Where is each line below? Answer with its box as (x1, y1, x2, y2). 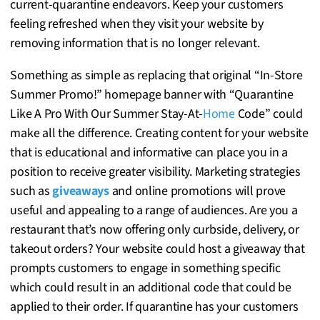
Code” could (234, 104, 303, 123)
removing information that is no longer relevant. (10, 34, 260, 52)
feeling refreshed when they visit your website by (10, 14, 264, 33)
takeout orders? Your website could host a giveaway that (10, 239, 305, 258)
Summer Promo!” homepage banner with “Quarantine (10, 85, 294, 104)
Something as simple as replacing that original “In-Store (10, 66, 303, 84)
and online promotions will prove (109, 181, 286, 200)
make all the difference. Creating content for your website (10, 124, 309, 142)
